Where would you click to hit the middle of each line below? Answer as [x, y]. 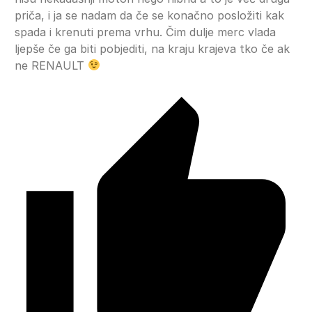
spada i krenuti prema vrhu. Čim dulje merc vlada [145, 32]
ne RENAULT [51, 65]
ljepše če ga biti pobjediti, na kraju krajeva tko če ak [152, 48]
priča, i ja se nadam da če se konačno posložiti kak [149, 15]
